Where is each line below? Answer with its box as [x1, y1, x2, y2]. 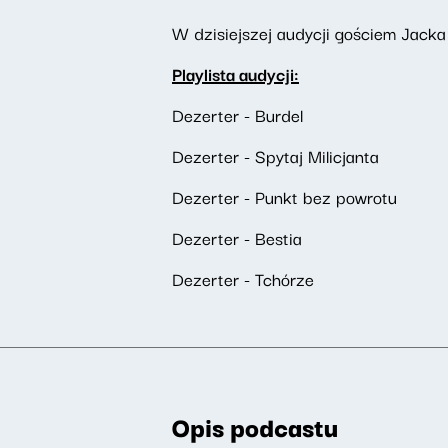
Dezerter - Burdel [172, 101, 303, 128]
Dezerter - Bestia [172, 224, 302, 251]
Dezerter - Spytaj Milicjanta [172, 142, 379, 169]
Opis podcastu [172, 406, 338, 446]
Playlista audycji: [172, 60, 299, 87]
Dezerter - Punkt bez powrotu [172, 183, 397, 210]
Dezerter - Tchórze [172, 265, 314, 292]
